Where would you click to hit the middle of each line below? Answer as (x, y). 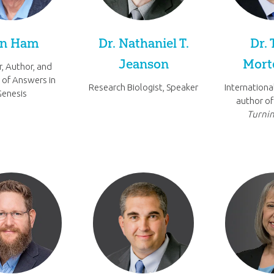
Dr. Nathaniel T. (143, 43)
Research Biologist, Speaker (144, 87)
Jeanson (143, 64)
